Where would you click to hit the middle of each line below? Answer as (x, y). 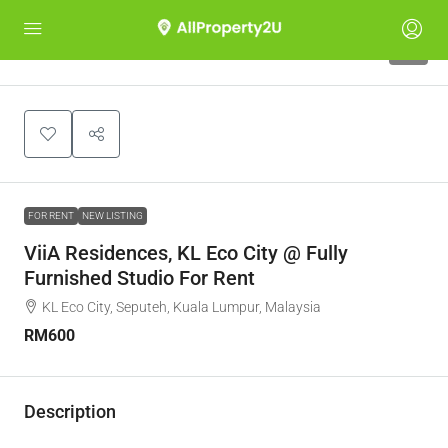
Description (70, 411)
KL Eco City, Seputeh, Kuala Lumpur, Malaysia (181, 307)
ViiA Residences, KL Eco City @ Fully (186, 253)
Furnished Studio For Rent (139, 278)
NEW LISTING (112, 215)
